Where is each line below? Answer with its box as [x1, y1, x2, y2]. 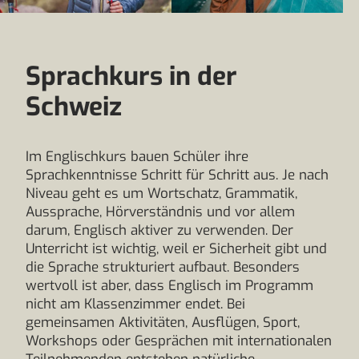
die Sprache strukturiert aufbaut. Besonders [26, 258, 300, 276]
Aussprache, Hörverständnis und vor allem [26, 203, 295, 221]
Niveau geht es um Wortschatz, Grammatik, [26, 184, 297, 203]
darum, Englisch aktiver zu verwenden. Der [26, 221, 293, 240]
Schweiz [26, 90, 122, 123]
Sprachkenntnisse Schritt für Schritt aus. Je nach [26, 166, 329, 184]
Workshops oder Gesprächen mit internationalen [26, 332, 332, 350]
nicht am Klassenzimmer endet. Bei [26, 295, 245, 313]
